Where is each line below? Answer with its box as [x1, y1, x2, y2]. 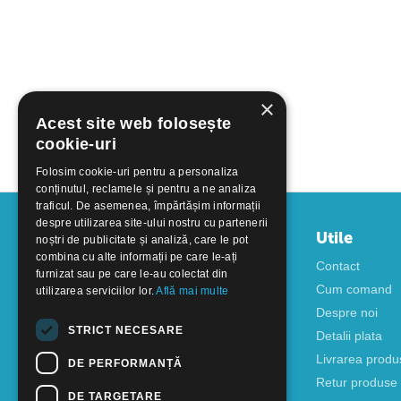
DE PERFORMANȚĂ [68, 356, 183, 370]
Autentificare [18, 259, 89, 273]
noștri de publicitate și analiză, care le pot [36, 234, 249, 246]
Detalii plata [315, 328, 382, 343]
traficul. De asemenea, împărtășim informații [36, 200, 261, 212]
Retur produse [315, 375, 397, 389]
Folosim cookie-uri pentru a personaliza [36, 166, 239, 178]
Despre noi [315, 305, 378, 320]
